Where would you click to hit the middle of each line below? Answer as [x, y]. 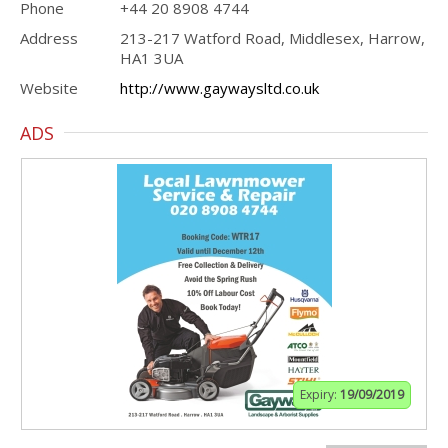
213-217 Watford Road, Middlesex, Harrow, [272, 38]
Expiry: [320, 394]
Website [49, 88]
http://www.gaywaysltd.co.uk [219, 88]
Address [49, 38]
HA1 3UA [151, 58]
